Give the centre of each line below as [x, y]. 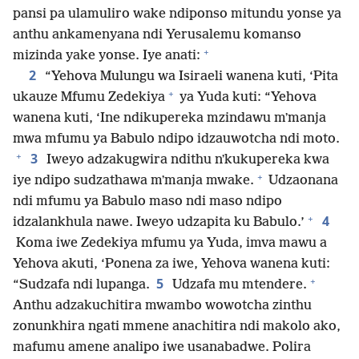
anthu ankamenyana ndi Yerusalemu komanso [157, 35]
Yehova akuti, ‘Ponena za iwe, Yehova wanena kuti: [171, 264]
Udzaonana [302, 181]
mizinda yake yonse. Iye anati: [107, 56]
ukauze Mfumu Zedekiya [89, 98]
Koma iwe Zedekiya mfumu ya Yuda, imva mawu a [170, 244]
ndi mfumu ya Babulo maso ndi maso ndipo [147, 202]
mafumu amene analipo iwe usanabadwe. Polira [162, 348]
